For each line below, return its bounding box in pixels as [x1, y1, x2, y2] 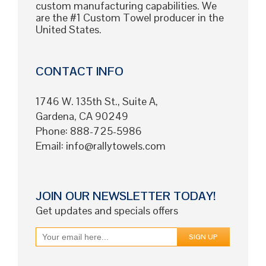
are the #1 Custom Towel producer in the [36, 10, 224, 24]
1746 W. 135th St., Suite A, [36, 94, 158, 108]
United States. [36, 22, 102, 36]
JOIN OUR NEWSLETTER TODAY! [36, 188, 216, 204]
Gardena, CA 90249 [36, 109, 128, 123]
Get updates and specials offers [36, 203, 178, 217]
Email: [36, 138, 66, 153]
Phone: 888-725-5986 [36, 123, 142, 138]
